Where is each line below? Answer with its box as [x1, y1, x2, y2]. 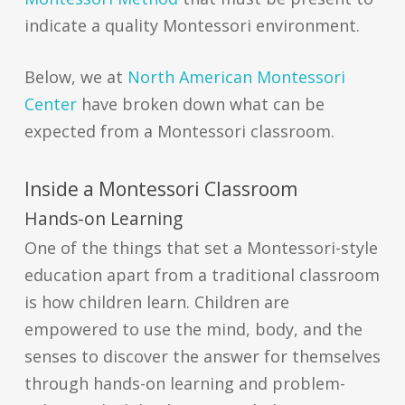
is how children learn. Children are [24, 291, 289, 314]
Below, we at [24, 66, 127, 89]
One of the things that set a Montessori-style [24, 237, 378, 259]
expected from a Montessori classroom [24, 120, 331, 143]
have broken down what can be [76, 93, 325, 116]
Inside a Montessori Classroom [24, 176, 297, 202]
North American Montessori [127, 66, 345, 89]
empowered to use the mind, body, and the [24, 318, 363, 341]
